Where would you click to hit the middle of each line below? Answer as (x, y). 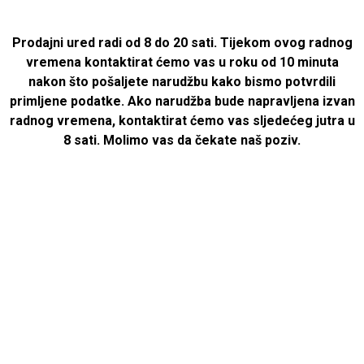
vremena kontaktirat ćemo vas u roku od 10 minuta (182, 62)
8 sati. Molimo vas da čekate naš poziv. (182, 140)
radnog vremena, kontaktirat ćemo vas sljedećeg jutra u (182, 121)
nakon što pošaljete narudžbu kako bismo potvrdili (182, 82)
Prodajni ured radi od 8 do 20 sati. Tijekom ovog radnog (182, 43)
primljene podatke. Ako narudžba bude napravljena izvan (182, 101)
